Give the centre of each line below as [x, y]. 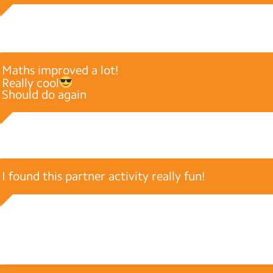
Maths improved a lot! [60, 70]
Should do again [44, 94]
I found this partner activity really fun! [103, 176]
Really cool [30, 83]
